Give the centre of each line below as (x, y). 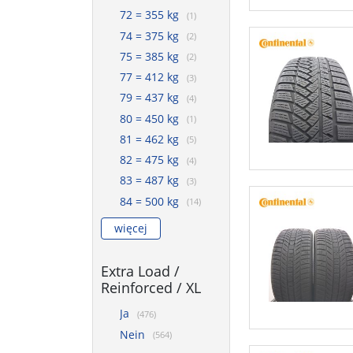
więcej (131, 228)
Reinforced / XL (151, 288)
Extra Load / (140, 271)
